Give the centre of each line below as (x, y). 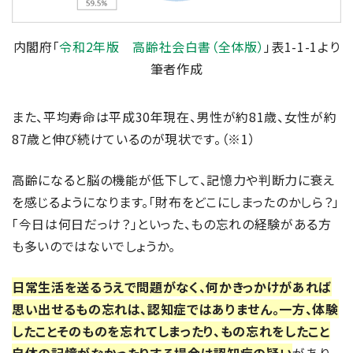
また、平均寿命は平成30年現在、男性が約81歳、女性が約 (175, 116)
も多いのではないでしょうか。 (94, 245)
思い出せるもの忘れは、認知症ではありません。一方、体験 (175, 308)
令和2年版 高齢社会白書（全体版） (162, 46)
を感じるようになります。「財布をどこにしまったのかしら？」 (176, 201)
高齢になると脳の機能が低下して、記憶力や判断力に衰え (173, 179)
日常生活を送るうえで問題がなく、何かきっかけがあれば (172, 286)
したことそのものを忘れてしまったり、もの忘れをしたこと (171, 331)
